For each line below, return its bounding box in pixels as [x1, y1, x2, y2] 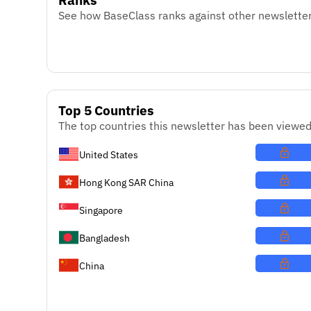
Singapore [79, 203, 124, 217]
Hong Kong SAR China [79, 175, 174, 189]
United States [79, 147, 139, 161]
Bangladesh [79, 230, 131, 244]
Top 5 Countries [58, 101, 155, 119]
